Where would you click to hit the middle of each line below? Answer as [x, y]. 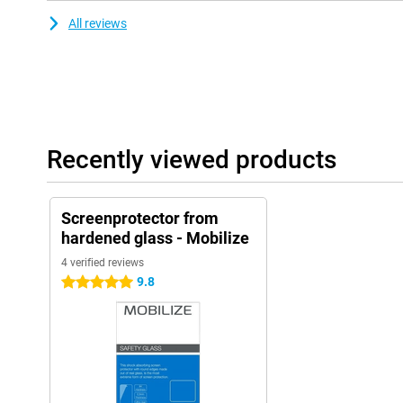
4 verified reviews [103, 263]
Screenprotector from [140, 219]
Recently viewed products [192, 160]
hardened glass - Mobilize [155, 238]
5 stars [81, 283]
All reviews [98, 24]
